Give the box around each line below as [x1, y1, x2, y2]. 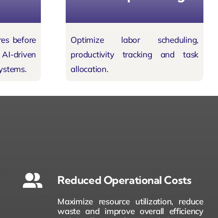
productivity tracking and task [71, 49, 199, 60]
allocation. [71, 64, 109, 74]
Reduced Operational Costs [57, 173, 192, 187]
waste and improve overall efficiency [57, 205, 203, 216]
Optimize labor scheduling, [71, 35, 199, 45]
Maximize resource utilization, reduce [57, 196, 203, 206]
